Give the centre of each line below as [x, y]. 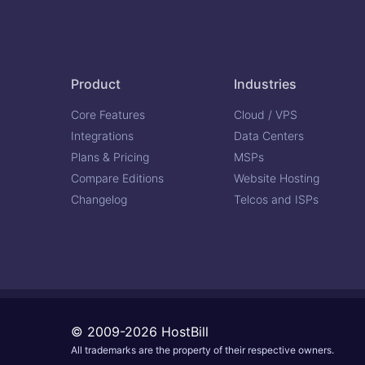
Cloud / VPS [266, 114]
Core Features [108, 114]
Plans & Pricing [110, 156]
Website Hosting [277, 178]
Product [96, 84]
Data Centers [269, 135]
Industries [265, 84]
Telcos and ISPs [276, 199]
